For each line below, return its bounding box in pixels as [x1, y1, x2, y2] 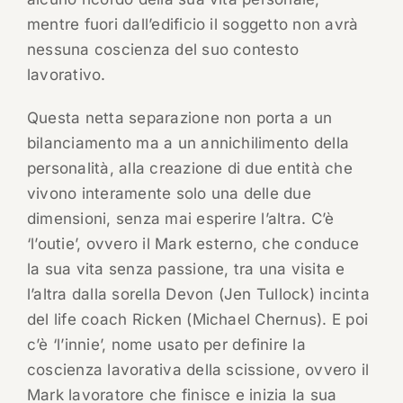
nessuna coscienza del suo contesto [26, 40, 300, 59]
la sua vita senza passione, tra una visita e [26, 260, 345, 279]
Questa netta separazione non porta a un [26, 109, 333, 128]
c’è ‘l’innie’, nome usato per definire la [26, 336, 306, 354]
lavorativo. [26, 66, 106, 85]
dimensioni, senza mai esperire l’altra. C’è [26, 210, 335, 228]
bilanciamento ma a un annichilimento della [26, 134, 350, 153]
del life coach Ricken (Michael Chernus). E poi [26, 310, 369, 329]
